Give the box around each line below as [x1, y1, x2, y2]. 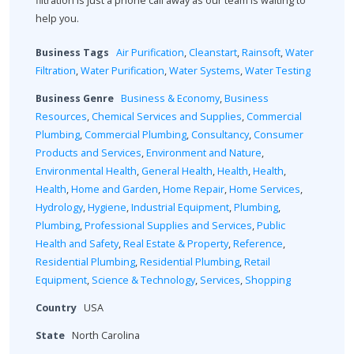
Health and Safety [36, 236, 119, 250]
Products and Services [36, 145, 141, 160]
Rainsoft [242, 45, 281, 59]
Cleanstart [189, 45, 237, 59]
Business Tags [36, 45, 109, 59]
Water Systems [169, 63, 240, 77]
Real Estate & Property [123, 236, 228, 250]
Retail [244, 254, 270, 269]
